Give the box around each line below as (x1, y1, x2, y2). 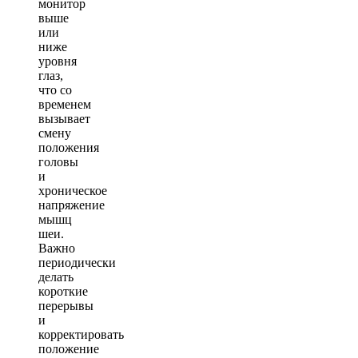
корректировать (38, 328, 124, 342)
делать (38, 270, 74, 284)
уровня (38, 54, 77, 69)
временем (38, 97, 91, 112)
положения (38, 141, 99, 155)
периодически (38, 256, 116, 270)
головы (38, 155, 78, 169)
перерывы (38, 299, 93, 313)
